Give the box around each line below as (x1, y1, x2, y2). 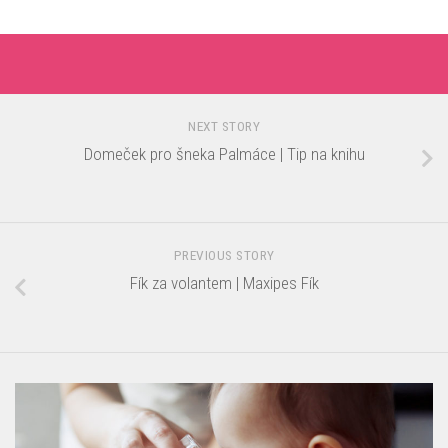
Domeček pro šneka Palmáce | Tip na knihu (83, 143, 365, 164)
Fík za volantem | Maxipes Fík (129, 273, 319, 294)
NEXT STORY (188, 117, 260, 134)
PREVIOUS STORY (173, 247, 275, 264)
